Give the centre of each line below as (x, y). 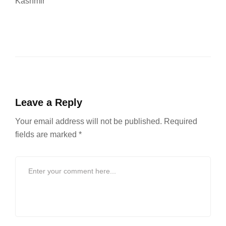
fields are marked (47, 134)
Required (181, 121)
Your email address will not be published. (89, 121)
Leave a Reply (49, 102)
